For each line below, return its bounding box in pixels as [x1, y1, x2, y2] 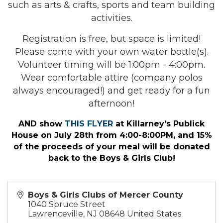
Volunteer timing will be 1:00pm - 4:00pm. [18, 59, 205, 71]
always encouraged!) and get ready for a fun [13, 85, 210, 97]
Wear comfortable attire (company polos [20, 72, 203, 84]
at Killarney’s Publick [115, 119, 205, 129]
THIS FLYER [65, 119, 113, 129]
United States [127, 209, 181, 219]
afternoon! [89, 98, 134, 110]
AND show [18, 119, 65, 129]
